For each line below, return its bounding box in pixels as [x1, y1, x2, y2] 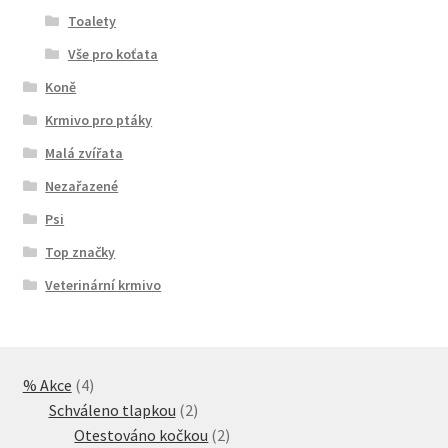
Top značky [45, 242, 116, 261]
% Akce [22, 374, 72, 395]
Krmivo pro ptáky [45, 110, 153, 129]
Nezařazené [45, 176, 119, 195]
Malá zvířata [45, 143, 124, 162]
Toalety [67, 11, 116, 30]
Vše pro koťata [67, 44, 158, 63]
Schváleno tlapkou [48, 399, 176, 420]
